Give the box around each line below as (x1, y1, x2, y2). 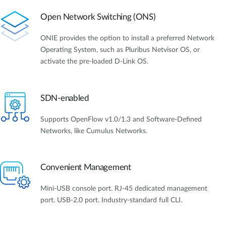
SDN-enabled (40, 93, 89, 102)
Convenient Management (40, 162, 131, 172)
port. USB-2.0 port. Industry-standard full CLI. (40, 196, 182, 204)
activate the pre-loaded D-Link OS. (40, 58, 150, 66)
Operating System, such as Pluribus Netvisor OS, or (40, 46, 200, 54)
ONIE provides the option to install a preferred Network (40, 35, 214, 42)
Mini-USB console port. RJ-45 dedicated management (40, 185, 207, 192)
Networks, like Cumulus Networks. (40, 127, 147, 135)
